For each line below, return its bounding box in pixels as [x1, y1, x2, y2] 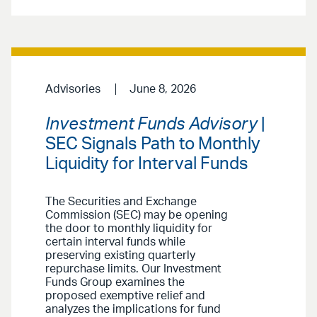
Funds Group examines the [45, 276, 185, 288]
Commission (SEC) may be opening [45, 209, 228, 221]
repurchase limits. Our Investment [45, 263, 221, 275]
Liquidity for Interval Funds [45, 155, 248, 173]
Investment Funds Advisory [45, 115, 258, 133]
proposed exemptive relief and [45, 289, 205, 301]
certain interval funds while [45, 236, 185, 248]
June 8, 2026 [129, 83, 196, 96]
